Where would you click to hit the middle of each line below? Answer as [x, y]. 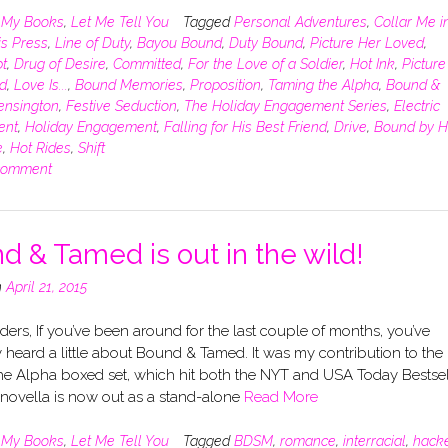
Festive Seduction [121, 105]
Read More [280, 397]
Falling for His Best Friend [245, 126]
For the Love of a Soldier [265, 63]
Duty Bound [265, 42]
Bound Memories [128, 84]
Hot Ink [372, 63]
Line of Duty [92, 42]
